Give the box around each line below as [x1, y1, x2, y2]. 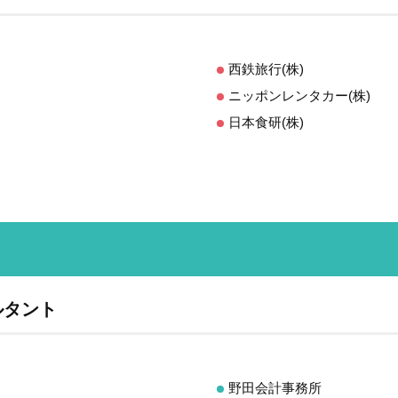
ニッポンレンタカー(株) [228, 87, 370, 103]
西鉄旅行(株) [228, 60, 304, 76]
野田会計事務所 [228, 379, 322, 395]
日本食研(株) [228, 114, 304, 130]
